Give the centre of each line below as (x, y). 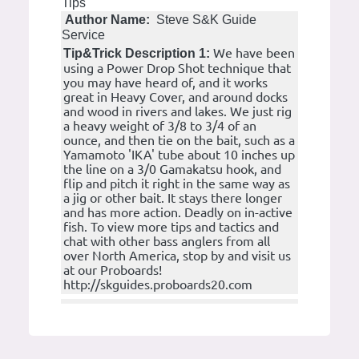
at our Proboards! (113, 270)
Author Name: (107, 20)
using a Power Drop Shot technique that (177, 69)
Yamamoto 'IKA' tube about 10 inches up (179, 155)
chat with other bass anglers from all (167, 242)
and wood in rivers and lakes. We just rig (177, 112)
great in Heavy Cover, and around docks (175, 97)
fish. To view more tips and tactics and (171, 227)
